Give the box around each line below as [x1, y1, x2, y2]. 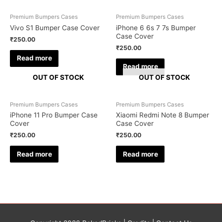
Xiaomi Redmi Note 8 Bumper [116, 111, 209, 119]
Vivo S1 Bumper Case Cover [10, 23, 100, 32]
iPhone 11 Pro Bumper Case [10, 111, 98, 119]
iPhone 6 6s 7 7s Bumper [116, 23, 196, 32]
